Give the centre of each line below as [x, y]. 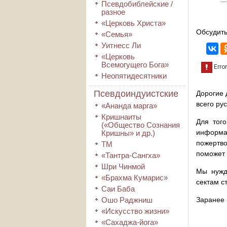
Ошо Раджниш [127, 200]
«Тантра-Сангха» [131, 155]
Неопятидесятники [134, 76]
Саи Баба [118, 189]
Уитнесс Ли [121, 45]
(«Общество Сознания [141, 125]
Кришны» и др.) [128, 133]
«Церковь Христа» [134, 23]
